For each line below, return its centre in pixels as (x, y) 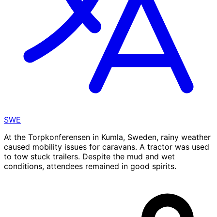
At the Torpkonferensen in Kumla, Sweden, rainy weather (107, 137)
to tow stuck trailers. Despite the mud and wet (89, 157)
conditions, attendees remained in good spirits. (90, 166)
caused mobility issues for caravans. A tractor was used (107, 147)
